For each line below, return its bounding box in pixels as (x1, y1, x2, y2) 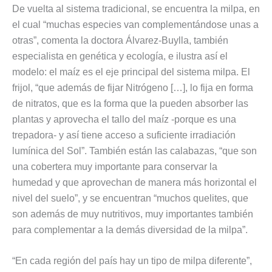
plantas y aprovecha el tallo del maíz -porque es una (12, 114, 236, 124)
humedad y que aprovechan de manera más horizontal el (12, 177, 257, 188)
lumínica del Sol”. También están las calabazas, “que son (12, 145, 257, 156)
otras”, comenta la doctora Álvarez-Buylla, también (12, 35, 228, 46)
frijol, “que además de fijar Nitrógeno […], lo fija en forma (12, 82, 253, 93)
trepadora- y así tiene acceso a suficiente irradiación (12, 129, 236, 140)
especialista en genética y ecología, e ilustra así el (12, 50, 228, 61)
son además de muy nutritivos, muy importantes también (12, 208, 253, 219)
